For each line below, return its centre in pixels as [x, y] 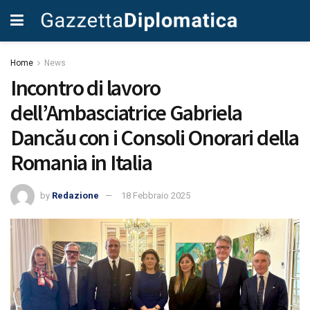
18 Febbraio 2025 [156, 195]
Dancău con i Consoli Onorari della [155, 138]
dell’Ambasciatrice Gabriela [126, 113]
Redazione [75, 195]
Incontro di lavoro [85, 88]
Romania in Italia [81, 163]
